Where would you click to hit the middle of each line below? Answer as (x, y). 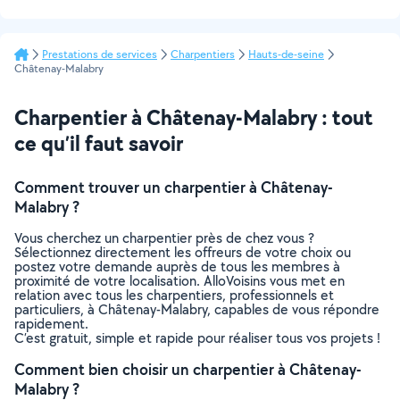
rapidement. (51, 324)
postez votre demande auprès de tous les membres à (177, 267)
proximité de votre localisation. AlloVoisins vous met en (179, 281)
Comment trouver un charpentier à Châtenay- (174, 187)
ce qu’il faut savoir (99, 143)
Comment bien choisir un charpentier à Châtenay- (188, 369)
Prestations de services (100, 54)
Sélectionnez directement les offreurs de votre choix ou (183, 252)
